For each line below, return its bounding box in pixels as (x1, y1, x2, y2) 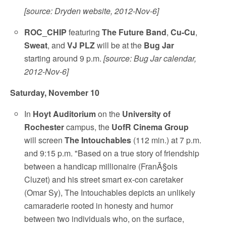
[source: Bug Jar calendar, (103, 52, 197, 65)
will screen (24, 134, 65, 146)
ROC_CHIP (24, 26, 67, 38)
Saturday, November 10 (10, 87, 99, 99)
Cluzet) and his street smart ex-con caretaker (24, 174, 184, 186)
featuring (67, 26, 102, 38)
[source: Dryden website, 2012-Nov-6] (24, 5, 159, 17)
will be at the (95, 39, 144, 51)
